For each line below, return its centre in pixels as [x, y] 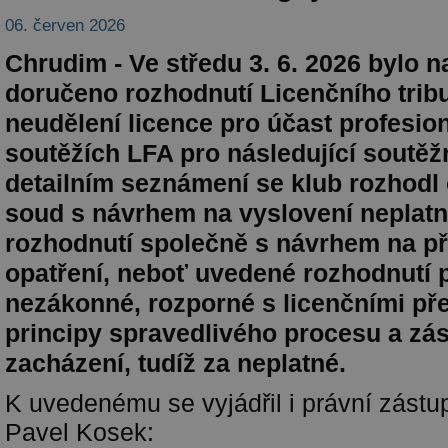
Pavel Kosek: [83, 432]
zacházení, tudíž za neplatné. [175, 363]
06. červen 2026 [65, 25]
